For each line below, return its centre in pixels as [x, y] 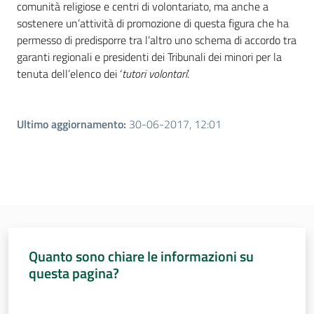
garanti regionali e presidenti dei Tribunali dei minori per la [149, 57]
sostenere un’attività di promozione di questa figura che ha [153, 23]
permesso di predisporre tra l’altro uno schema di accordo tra [157, 40]
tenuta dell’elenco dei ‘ [69, 74]
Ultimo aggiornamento [70, 124]
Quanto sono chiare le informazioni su [141, 256]
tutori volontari [155, 74]
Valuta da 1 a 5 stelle [70, 298]
